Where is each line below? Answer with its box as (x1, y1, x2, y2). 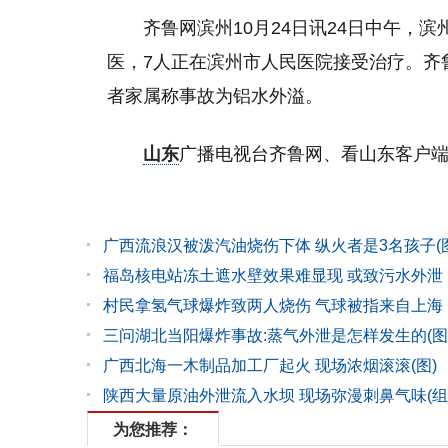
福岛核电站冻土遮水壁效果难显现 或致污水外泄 (103, 266, 443, 284)
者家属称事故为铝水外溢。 (107, 85, 323, 106)
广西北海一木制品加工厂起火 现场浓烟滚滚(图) (103, 356, 437, 374)
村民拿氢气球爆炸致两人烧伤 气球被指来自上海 (103, 296, 443, 314)
